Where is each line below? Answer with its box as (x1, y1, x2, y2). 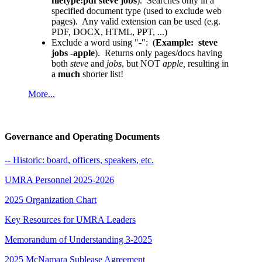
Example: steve (156, 37, 218, 48)
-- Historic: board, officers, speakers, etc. (5, 154, 154, 165)
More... (28, 89, 55, 99)
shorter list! (80, 69, 123, 80)
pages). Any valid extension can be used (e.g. (51, 16, 220, 27)
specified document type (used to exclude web (51, 6, 222, 16)
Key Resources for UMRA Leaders (5, 214, 136, 225)
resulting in (185, 58, 229, 69)
